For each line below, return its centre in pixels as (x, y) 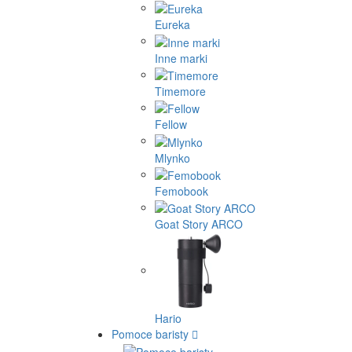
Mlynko (172, 158)
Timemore (180, 91)
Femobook (181, 191)
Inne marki (181, 58)
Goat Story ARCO (199, 224)
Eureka (172, 25)
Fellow (171, 125)
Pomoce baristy (152, 334)
